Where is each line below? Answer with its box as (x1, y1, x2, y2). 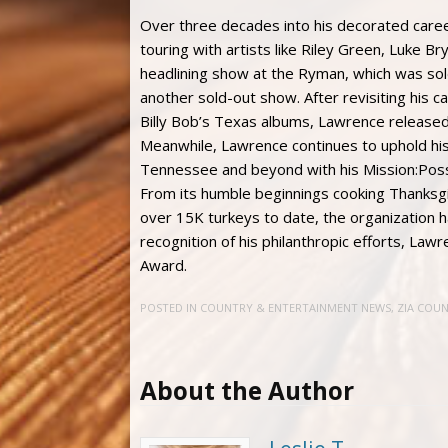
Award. (140, 254, 187, 275)
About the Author (140, 374, 354, 408)
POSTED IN (140, 300, 200, 316)
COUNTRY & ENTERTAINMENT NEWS (200, 300, 391, 316)
